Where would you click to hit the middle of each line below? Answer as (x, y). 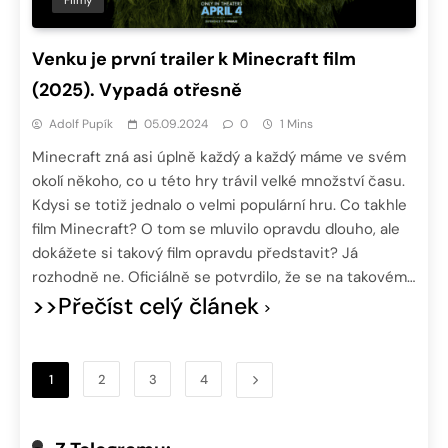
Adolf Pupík (81, 123)
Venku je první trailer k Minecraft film (194, 58)
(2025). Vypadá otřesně (137, 89)
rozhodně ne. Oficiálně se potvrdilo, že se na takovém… (223, 276)
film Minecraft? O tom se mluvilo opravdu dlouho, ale (216, 228)
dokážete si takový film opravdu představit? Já (195, 252)
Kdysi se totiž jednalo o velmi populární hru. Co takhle (219, 204)
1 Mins (296, 123)
